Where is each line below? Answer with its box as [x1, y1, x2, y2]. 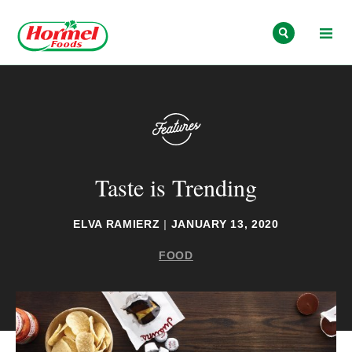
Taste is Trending [95, 170, 257, 203]
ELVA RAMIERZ [73, 217, 164, 230]
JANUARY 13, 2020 [167, 217, 279, 230]
